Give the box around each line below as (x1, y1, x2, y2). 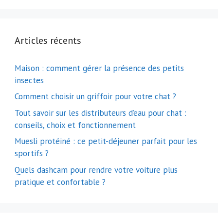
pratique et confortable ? (15, 176, 106, 187)
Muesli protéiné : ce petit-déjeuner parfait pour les (15, 136, 197, 147)
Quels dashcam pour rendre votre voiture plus (15, 164, 178, 175)
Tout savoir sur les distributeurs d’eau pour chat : (15, 107, 186, 118)
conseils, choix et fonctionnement (15, 119, 136, 130)
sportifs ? (15, 148, 49, 159)
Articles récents (15, 34, 81, 47)
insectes (15, 74, 44, 86)
